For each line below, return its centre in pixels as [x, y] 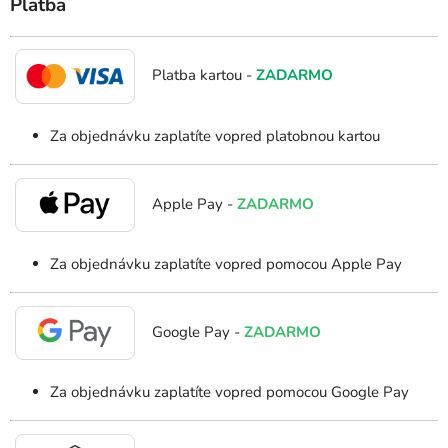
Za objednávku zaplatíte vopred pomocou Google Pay [229, 392]
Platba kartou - [200, 75]
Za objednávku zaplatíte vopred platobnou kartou [215, 136]
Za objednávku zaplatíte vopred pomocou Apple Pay [226, 264]
